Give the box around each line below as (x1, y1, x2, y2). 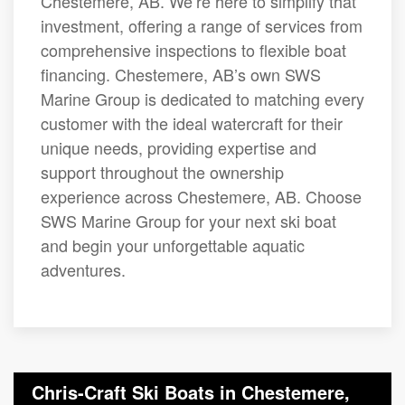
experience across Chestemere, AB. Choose (41, 184, 362, 208)
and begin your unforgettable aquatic (41, 232, 305, 257)
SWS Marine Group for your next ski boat (41, 208, 336, 232)
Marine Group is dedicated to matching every (41, 86, 364, 110)
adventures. (41, 257, 126, 281)
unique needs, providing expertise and (41, 135, 316, 159)
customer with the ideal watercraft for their (41, 110, 343, 135)
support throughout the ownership (41, 159, 284, 184)
